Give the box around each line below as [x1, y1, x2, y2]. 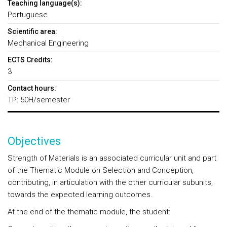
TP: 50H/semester [8, 95, 70, 104]
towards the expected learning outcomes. [8, 190, 153, 199]
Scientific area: [8, 27, 57, 35]
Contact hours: [8, 84, 56, 92]
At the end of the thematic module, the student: [8, 207, 170, 216]
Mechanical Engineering [8, 39, 89, 48]
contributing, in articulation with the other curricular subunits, [8, 178, 213, 187]
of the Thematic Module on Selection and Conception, [8, 166, 194, 175]
